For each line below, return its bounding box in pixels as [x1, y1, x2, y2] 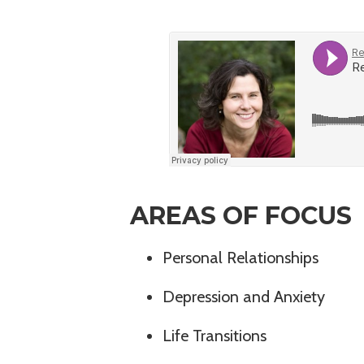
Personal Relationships [162, 248, 318, 268]
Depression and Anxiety [162, 287, 325, 307]
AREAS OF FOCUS [129, 201, 352, 232]
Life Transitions [162, 326, 266, 346]
